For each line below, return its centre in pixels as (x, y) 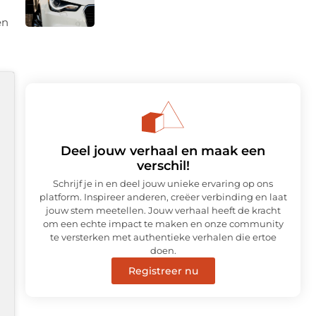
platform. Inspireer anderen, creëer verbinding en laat (163, 196)
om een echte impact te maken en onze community (163, 223)
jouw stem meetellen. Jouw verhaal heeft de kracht (163, 210)
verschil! (163, 165)
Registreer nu (163, 271)
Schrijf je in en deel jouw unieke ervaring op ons (163, 183)
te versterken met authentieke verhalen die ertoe (163, 237)
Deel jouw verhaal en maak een (163, 151)
